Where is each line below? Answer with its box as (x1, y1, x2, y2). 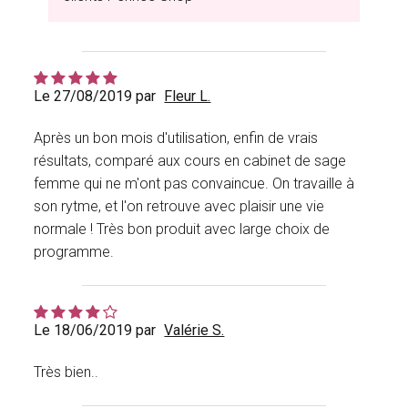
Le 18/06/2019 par (34, 321, 157, 340)
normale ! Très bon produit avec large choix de (34, 220, 331, 239)
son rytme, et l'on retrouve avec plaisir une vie (34, 198, 325, 216)
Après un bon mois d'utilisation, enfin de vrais (34, 129, 319, 148)
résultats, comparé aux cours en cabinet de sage (34, 152, 347, 170)
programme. (34, 243, 115, 261)
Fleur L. (164, 87, 211, 106)
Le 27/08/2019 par (34, 87, 157, 106)
